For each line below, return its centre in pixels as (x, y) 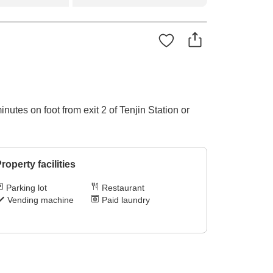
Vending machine (40, 200)
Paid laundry (126, 200)
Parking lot (26, 188)
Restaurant (123, 188)
